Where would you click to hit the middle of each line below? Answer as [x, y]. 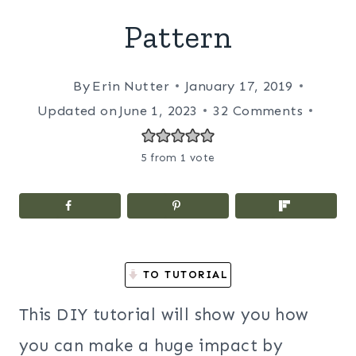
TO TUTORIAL [183, 274]
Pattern [178, 36]
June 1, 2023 [159, 110]
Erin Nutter [131, 85]
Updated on [77, 110]
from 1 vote [181, 157]
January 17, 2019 [239, 85]
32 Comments [258, 110]
